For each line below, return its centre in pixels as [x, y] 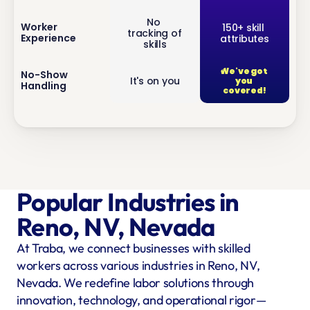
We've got [244, 72]
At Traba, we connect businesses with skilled [134, 248]
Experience [48, 38]
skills [155, 45]
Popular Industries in [128, 202]
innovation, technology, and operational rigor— [142, 300]
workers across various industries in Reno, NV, [138, 265]
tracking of [155, 34]
